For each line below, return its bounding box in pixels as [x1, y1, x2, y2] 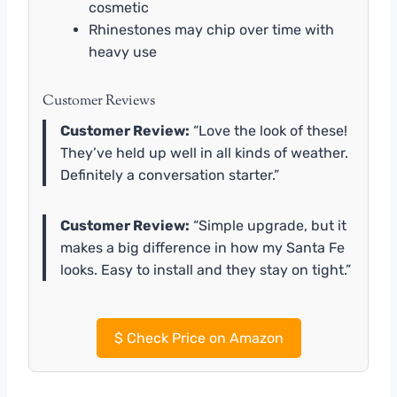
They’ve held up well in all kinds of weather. [60, 144, 348, 161]
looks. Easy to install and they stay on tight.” [60, 261, 351, 278]
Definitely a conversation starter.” [60, 166, 279, 183]
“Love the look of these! [190, 121, 347, 139]
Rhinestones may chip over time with [89, 20, 334, 38]
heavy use [89, 43, 157, 60]
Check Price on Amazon [122, 329, 284, 346]
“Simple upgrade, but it [190, 216, 346, 234]
